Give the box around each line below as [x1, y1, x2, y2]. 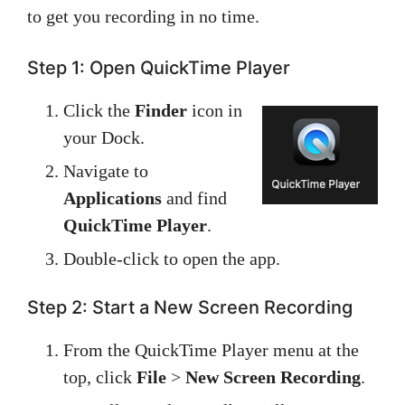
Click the [63, 100, 135, 120]
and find [162, 188, 227, 208]
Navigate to [63, 161, 148, 181]
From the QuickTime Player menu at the [63, 340, 359, 360]
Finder [135, 100, 187, 120]
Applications [63, 188, 162, 208]
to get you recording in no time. [27, 6, 259, 26]
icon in [187, 100, 242, 120]
